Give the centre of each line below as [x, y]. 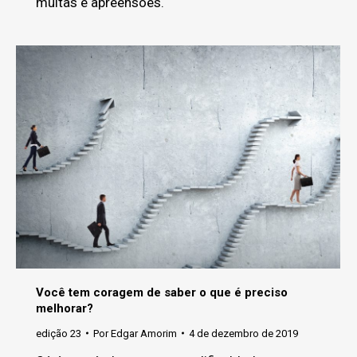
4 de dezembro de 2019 [243, 333]
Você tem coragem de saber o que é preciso [162, 292]
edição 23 [59, 333]
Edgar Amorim [144, 333]
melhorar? [65, 308]
